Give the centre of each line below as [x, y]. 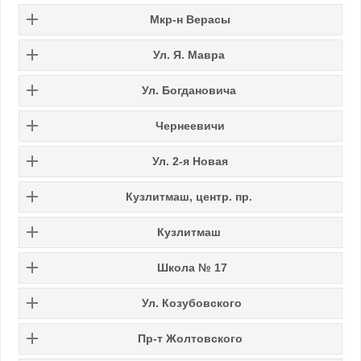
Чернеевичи [190, 125]
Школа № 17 [192, 267]
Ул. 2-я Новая [190, 161]
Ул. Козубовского [192, 303]
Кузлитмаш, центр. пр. [189, 196]
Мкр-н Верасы [190, 19]
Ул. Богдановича [189, 90]
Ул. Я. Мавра [189, 54]
